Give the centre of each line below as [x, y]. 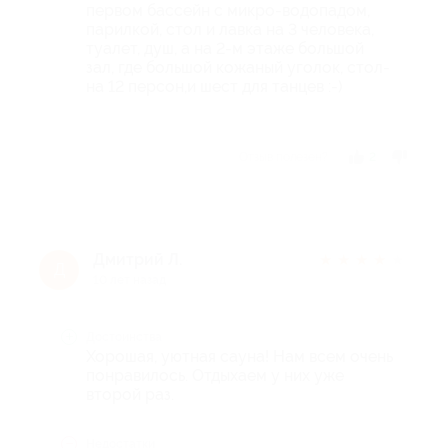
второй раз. [130, 394]
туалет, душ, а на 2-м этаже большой [225, 48]
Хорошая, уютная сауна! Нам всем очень [239, 356]
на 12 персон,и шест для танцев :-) [214, 86]
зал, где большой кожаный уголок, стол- [238, 67]
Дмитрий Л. [137, 259]
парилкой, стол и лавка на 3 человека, [230, 29]
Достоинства [124, 336]
